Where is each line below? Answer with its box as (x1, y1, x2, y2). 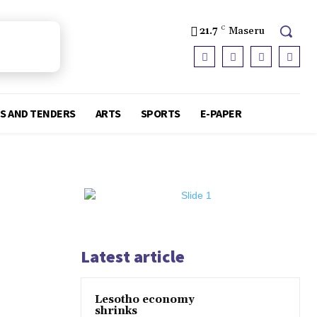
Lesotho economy (95, 293, 195, 307)
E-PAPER (200, 106, 242, 121)
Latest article (81, 246, 185, 268)
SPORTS (140, 106, 180, 121)
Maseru (229, 24, 265, 38)
